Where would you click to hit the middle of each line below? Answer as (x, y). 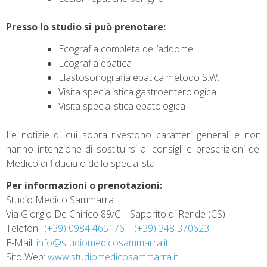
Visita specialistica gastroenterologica (137, 91)
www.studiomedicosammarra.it (113, 257)
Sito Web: (27, 257)
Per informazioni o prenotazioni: (84, 185)
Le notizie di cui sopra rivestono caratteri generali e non (133, 134)
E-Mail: (21, 242)
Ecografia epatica (95, 63)
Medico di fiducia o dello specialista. (81, 163)
